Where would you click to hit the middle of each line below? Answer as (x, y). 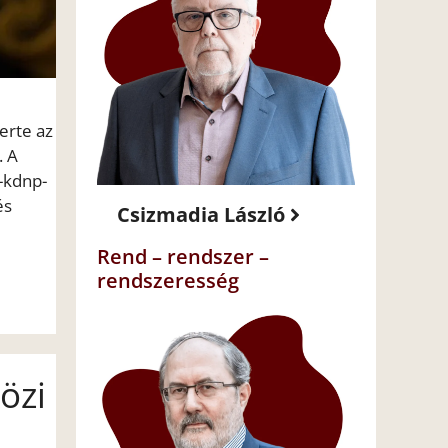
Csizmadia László (201, 215)
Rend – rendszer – (183, 257)
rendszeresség (168, 281)
